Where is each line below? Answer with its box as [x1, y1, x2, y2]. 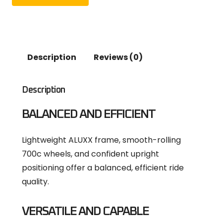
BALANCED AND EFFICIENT [22, 108, 155, 120]
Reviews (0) [93, 52, 143, 63]
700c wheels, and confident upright [22, 148, 159, 160]
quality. [22, 175, 49, 187]
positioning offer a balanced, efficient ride [22, 162, 184, 173]
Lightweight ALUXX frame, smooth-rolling [22, 134, 181, 146]
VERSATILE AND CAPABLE [22, 205, 149, 218]
